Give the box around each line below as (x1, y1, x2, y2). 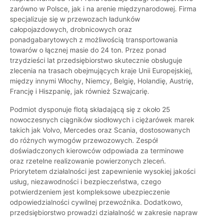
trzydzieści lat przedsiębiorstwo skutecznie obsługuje (10, 56, 182, 65)
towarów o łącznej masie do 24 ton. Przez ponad (10, 46, 166, 55)
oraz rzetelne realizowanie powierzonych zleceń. (10, 157, 166, 165)
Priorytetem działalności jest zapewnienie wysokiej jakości (10, 167, 195, 176)
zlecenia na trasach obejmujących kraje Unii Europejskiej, (10, 66, 192, 75)
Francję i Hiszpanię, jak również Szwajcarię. (10, 87, 149, 96)
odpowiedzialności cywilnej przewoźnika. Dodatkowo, (10, 198, 183, 207)
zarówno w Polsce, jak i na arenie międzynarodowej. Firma (10, 4, 196, 13)
